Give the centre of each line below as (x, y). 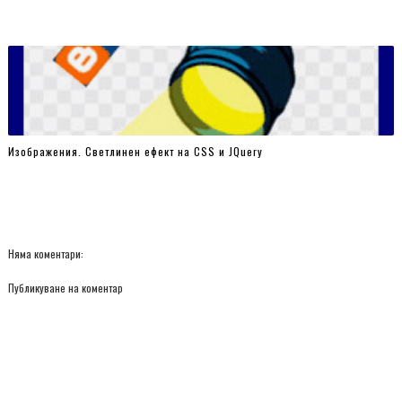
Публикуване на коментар (65, 288)
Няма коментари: (45, 253)
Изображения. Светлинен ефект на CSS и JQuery (135, 151)
